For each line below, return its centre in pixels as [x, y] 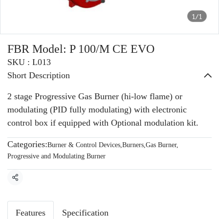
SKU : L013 [29, 62]
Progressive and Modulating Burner [56, 156]
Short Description [39, 75]
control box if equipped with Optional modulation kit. [103, 123]
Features [31, 213]
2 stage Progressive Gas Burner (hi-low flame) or [95, 96]
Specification [85, 213]
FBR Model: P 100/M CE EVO [81, 49]
